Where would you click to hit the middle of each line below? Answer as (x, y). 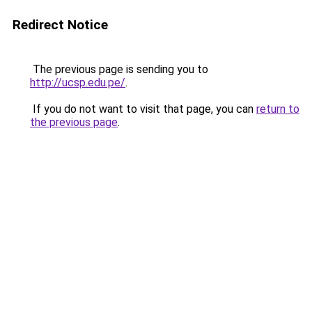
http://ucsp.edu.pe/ (78, 83)
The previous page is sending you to (119, 69)
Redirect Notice (60, 25)
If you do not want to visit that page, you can (143, 109)
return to (278, 109)
